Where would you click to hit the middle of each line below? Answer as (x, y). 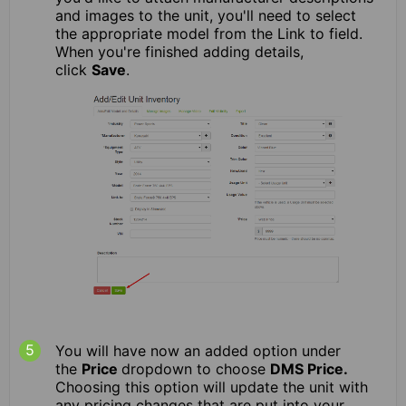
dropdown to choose (196, 368)
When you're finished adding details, (179, 52)
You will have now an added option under (198, 350)
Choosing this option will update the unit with (212, 387)
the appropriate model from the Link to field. (209, 34)
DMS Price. (309, 368)
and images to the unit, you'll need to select (206, 16)
